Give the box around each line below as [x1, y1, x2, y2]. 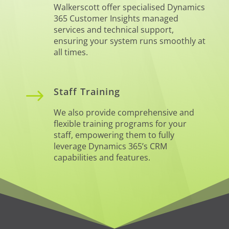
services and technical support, [53, 24, 174, 35]
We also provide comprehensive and [53, 106, 194, 118]
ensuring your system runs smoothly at [53, 35, 205, 47]
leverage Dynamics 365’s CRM [53, 140, 167, 152]
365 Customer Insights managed [53, 12, 178, 24]
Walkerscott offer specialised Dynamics [53, 1, 205, 13]
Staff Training [53, 85, 120, 98]
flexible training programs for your [53, 118, 187, 129]
